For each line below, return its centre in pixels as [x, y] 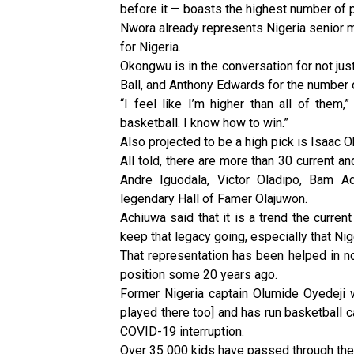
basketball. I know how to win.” [204, 123]
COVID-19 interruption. [182, 332]
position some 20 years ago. [199, 275]
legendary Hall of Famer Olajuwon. [214, 199]
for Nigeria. [151, 47]
